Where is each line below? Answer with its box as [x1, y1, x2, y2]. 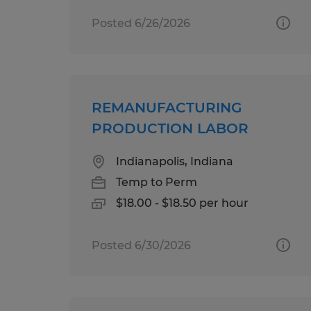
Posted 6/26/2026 [92, 16, 190, 30]
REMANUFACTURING [92, 99, 242, 116]
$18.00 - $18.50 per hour [116, 196, 249, 210]
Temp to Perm [116, 175, 197, 189]
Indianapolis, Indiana [116, 154, 233, 168]
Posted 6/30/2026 [92, 238, 191, 252]
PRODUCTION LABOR [92, 119, 249, 137]
